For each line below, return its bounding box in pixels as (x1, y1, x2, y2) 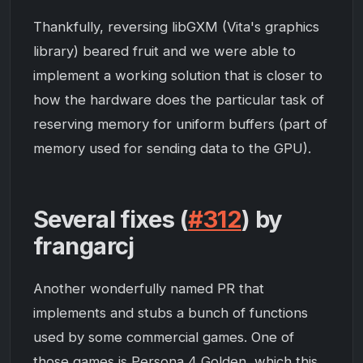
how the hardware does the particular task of (33, 91, 324, 108)
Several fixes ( (33, 204, 189, 233)
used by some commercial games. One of (33, 329, 294, 346)
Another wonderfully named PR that (33, 280, 264, 297)
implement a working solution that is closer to (33, 66, 322, 83)
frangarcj (33, 231, 135, 260)
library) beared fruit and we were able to (33, 42, 296, 59)
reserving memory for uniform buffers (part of (33, 115, 327, 132)
